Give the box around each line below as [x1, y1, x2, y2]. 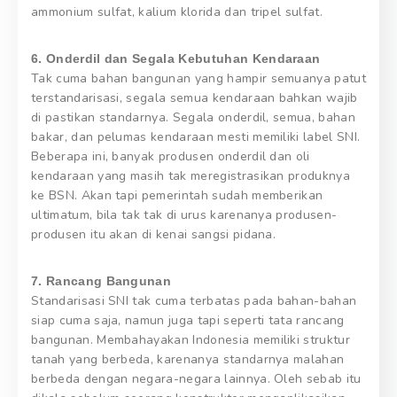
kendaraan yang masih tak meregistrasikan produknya [31, 167, 351, 184]
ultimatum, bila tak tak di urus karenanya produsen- [31, 206, 338, 223]
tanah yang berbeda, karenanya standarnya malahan [31, 350, 345, 368]
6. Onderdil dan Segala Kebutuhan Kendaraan [31, 51, 321, 66]
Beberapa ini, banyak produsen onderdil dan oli [31, 147, 310, 165]
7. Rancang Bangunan [31, 273, 172, 288]
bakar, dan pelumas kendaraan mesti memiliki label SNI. [31, 128, 361, 145]
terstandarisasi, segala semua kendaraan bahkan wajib [31, 89, 358, 106]
